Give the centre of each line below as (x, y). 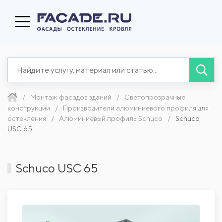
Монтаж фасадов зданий (71, 97)
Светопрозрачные (155, 97)
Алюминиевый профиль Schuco (111, 118)
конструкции (29, 108)
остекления (27, 118)
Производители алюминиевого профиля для (136, 108)
